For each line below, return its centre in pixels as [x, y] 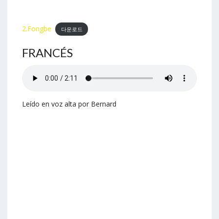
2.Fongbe [37, 29]
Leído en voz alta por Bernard [69, 104]
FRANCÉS [47, 53]
